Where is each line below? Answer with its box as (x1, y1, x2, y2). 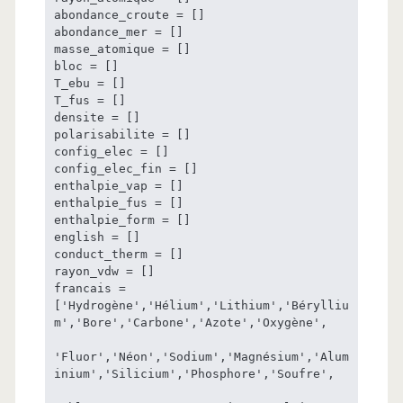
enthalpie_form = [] (53, 212, 191, 227)
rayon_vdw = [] (53, 264, 155, 278)
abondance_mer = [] (53, 24, 184, 39)
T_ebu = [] (53, 76, 126, 90)
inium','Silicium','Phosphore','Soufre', (53, 366, 335, 381)
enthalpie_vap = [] (53, 178, 184, 193)
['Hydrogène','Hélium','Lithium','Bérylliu (53, 298, 349, 312)
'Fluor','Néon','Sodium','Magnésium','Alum (53, 349, 349, 363)
